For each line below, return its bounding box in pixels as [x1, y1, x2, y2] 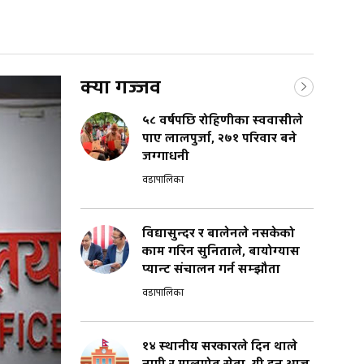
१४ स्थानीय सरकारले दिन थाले [142, 338, 297, 355]
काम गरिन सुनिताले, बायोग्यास [142, 243, 300, 260]
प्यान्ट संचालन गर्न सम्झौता [142, 261, 280, 278]
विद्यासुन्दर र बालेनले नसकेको [142, 225, 295, 242]
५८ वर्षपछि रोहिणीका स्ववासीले [142, 112, 303, 129]
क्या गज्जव [80, 75, 161, 101]
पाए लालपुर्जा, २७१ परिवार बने [142, 130, 297, 147]
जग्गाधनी [142, 148, 189, 165]
